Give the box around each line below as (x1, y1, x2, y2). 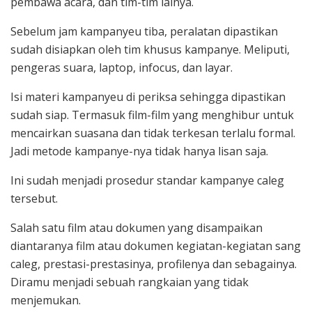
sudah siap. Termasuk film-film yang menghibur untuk (10, 107, 294, 123)
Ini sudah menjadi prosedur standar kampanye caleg (10, 173, 284, 189)
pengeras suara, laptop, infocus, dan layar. (10, 60, 233, 76)
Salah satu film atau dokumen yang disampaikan (10, 220, 263, 236)
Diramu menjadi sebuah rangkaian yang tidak (10, 274, 249, 290)
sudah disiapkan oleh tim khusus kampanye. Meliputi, (10, 42, 290, 58)
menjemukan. (10, 292, 81, 309)
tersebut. (10, 191, 58, 207)
